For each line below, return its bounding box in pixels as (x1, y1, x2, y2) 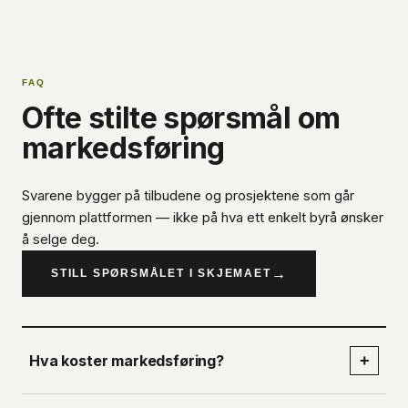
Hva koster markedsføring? (29, 352, 224, 370)
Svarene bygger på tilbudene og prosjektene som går (22, 187, 354, 204)
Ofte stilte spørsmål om (22, 100, 341, 136)
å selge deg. (22, 230, 99, 248)
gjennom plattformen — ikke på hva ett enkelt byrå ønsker (22, 209, 383, 226)
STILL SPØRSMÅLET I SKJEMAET (51, 267, 271, 280)
